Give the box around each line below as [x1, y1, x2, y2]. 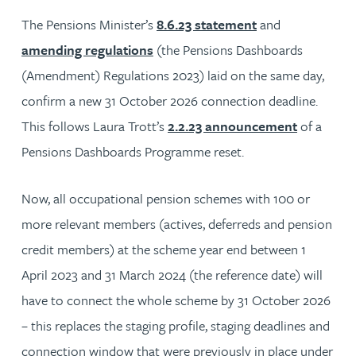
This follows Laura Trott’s [21, 115, 168, 136]
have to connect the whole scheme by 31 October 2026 [21, 289, 331, 310]
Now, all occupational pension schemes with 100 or [21, 188, 310, 208]
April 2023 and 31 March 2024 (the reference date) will [21, 264, 323, 284]
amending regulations [21, 39, 153, 60]
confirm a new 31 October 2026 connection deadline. [21, 90, 318, 110]
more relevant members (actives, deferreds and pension [21, 213, 332, 234]
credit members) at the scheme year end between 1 [21, 238, 306, 259]
